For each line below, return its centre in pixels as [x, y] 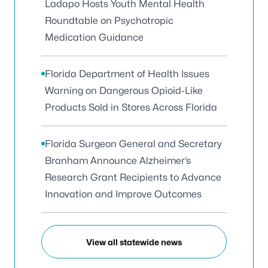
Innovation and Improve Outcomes [123, 194]
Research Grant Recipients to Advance [133, 177]
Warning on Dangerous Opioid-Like [124, 91]
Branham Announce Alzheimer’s [118, 161]
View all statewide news [134, 242]
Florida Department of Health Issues [127, 74]
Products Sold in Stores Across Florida [131, 107]
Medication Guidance [94, 37]
